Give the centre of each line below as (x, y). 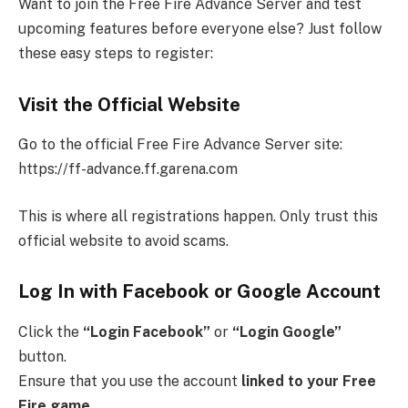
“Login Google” (287, 331)
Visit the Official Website (129, 104)
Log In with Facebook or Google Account (199, 292)
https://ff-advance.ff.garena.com (128, 169)
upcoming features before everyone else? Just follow (200, 29)
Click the (51, 331)
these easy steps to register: (116, 54)
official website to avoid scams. (123, 240)
